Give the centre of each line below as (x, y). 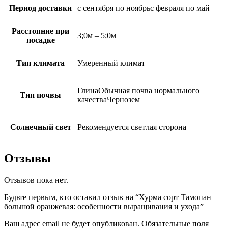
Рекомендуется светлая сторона (132, 127)
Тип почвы (40, 95)
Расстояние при (40, 31)
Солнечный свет (40, 127)
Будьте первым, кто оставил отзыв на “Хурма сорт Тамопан (108, 197)
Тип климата (40, 63)
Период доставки (40, 8)
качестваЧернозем (109, 99)
